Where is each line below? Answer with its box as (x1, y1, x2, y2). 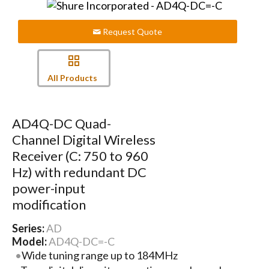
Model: (11, 234, 49, 248)
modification (11, 196, 86, 213)
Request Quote (101, 26, 163, 37)
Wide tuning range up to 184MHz (22, 248, 178, 262)
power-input (11, 180, 85, 196)
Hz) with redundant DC (11, 163, 147, 180)
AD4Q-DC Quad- (11, 115, 111, 131)
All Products (47, 73, 97, 83)
